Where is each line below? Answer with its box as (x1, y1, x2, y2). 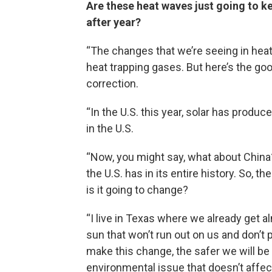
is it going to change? (86, 183, 188, 196)
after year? (86, 16, 141, 29)
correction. (86, 77, 138, 90)
